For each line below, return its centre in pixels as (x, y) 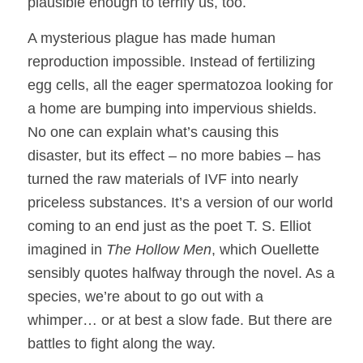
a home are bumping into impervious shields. (172, 108)
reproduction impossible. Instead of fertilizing (171, 61)
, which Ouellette (265, 249)
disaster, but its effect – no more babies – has (174, 155)
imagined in (66, 249)
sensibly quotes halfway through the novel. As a (181, 273)
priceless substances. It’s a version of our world (180, 202)
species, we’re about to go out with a (145, 296)
